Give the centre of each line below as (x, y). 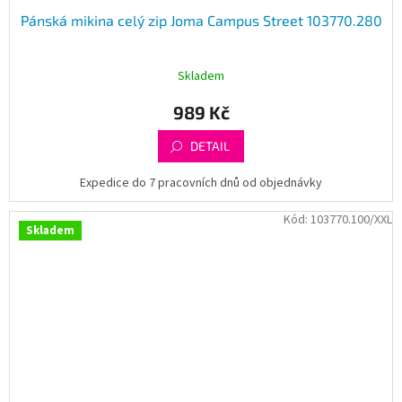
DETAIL (210, 145)
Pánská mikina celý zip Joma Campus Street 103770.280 (201, 20)
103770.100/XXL (351, 219)
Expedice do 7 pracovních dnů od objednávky (201, 183)
